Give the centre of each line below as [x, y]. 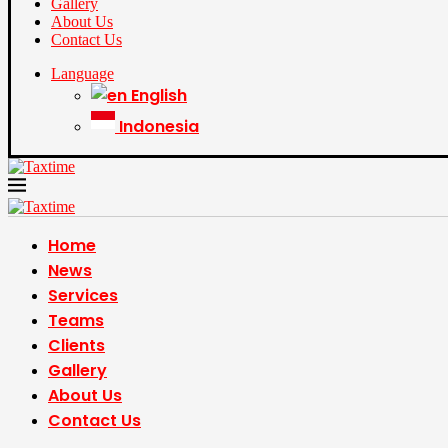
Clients [76, 345]
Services [83, 295]
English [159, 95]
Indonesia [159, 126]
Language [82, 73]
